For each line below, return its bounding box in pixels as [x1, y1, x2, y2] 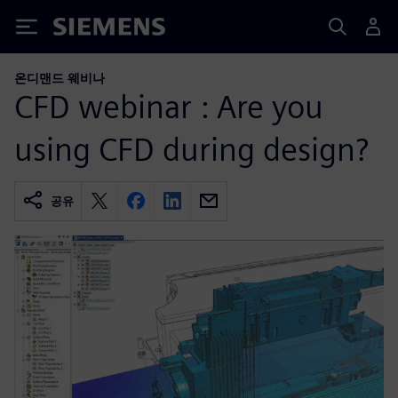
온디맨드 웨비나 [14, 70, 105, 85]
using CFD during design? [14, 129, 369, 169]
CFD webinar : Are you [14, 86, 323, 126]
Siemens [53, 20, 112, 39]
